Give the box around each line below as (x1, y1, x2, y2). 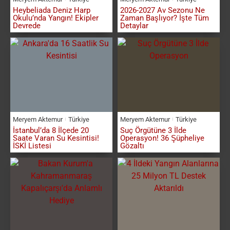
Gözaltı (120, 141, 144, 150)
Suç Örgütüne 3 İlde (120, 125, 186, 135)
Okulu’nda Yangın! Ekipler (13, 13, 99, 23)
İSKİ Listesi (13, 141, 51, 150)
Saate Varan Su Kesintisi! (13, 133, 99, 143)
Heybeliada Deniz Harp (13, 5, 90, 15)
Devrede (13, 21, 41, 30)
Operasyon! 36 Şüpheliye (120, 133, 204, 143)
